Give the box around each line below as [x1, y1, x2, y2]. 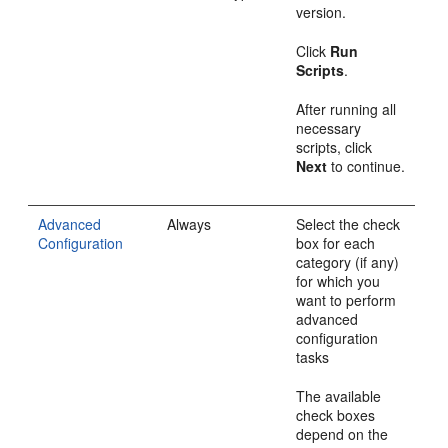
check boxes [296, 405, 376, 425]
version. [296, 2, 347, 22]
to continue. [327, 156, 406, 176]
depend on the [296, 424, 389, 444]
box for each [296, 233, 376, 253]
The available [296, 386, 382, 406]
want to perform [296, 290, 397, 310]
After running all [296, 99, 397, 119]
